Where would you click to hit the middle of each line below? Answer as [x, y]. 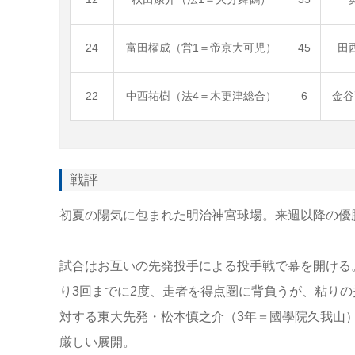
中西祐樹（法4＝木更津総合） [201, 95]
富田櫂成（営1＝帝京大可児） [201, 47]
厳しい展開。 [97, 342]
